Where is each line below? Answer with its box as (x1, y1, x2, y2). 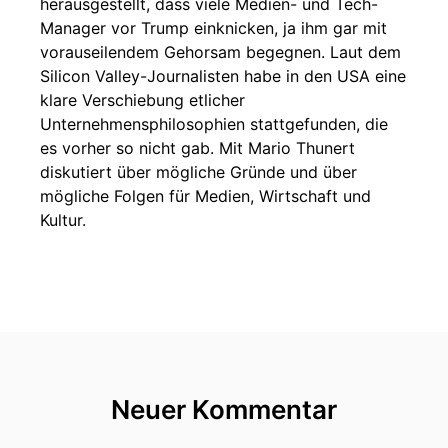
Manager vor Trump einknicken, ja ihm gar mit (40, 18, 387, 38)
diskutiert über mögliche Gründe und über (40, 162, 357, 182)
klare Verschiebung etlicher (40, 90, 245, 110)
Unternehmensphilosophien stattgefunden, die (40, 114, 388, 134)
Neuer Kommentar (111, 394, 337, 425)
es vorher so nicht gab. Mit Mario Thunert (40, 138, 355, 158)
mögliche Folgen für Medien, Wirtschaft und (40, 186, 371, 206)
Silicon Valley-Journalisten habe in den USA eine (40, 66, 406, 86)
